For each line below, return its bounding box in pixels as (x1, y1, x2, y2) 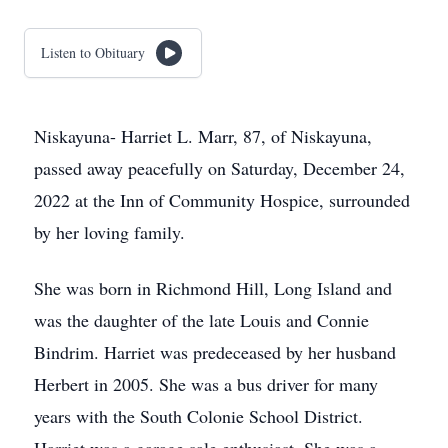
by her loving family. (34, 220, 185, 244)
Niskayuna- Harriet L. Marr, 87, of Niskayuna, (34, 124, 372, 148)
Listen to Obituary (41, 43, 145, 62)
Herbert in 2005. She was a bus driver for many (34, 372, 378, 396)
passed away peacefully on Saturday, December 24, (34, 156, 405, 180)
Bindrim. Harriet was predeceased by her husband (34, 340, 396, 364)
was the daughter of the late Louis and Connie (34, 308, 369, 332)
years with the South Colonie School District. (34, 404, 363, 428)
